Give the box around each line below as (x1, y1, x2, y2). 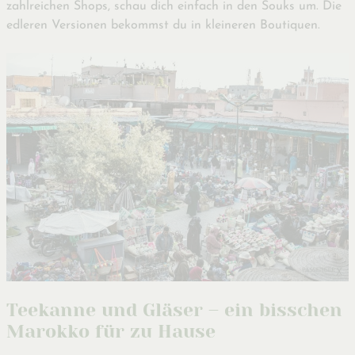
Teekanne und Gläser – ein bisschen (6, 300, 342, 322)
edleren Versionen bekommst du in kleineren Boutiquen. (6, 18, 320, 32)
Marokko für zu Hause (6, 321, 216, 343)
